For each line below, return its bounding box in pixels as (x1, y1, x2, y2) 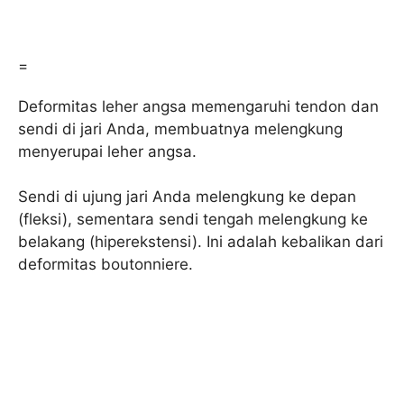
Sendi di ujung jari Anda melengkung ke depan (18, 188, 356, 207)
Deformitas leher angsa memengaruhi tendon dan (18, 96, 379, 115)
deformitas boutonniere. (18, 255, 193, 274)
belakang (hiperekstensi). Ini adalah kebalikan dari (18, 233, 383, 252)
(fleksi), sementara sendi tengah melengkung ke (18, 210, 368, 229)
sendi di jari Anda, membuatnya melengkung (18, 119, 343, 138)
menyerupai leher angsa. (18, 142, 197, 161)
